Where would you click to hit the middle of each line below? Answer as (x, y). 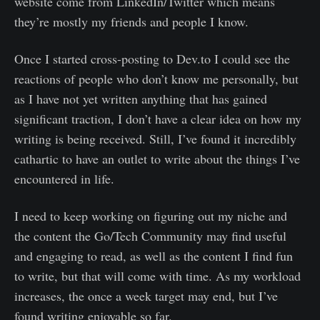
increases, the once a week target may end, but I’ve (146, 295)
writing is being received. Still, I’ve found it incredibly (155, 138)
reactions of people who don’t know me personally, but (156, 78)
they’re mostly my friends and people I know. (131, 21)
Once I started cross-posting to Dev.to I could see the (152, 58)
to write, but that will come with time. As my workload (157, 275)
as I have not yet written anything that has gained (141, 98)
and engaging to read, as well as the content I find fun (154, 255)
